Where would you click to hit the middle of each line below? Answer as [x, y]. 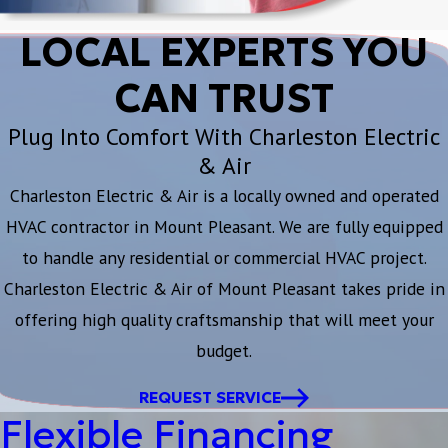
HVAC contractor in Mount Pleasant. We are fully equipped [224, 226]
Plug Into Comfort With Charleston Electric [224, 135]
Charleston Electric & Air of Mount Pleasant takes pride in [224, 288]
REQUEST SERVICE [209, 398]
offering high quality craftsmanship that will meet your [224, 319]
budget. [224, 350]
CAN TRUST [224, 98]
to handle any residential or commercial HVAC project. [224, 257]
